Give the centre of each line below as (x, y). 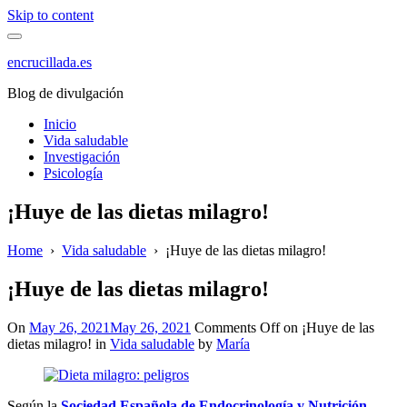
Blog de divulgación (65, 93)
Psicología (73, 173)
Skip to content (50, 15)
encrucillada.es (50, 62)
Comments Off (237, 327)
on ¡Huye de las (327, 327)
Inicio (60, 124)
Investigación (82, 157)
